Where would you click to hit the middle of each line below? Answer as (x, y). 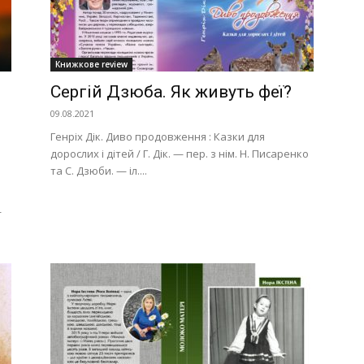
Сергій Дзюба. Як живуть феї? (171, 92)
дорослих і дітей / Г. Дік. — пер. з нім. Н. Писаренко (180, 154)
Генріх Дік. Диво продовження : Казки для (158, 136)
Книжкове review (91, 64)
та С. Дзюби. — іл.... (99, 171)
